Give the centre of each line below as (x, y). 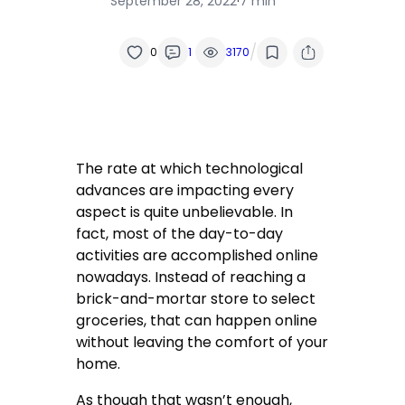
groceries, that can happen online (197, 321)
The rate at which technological (190, 169)
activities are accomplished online (198, 256)
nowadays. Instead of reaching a (191, 278)
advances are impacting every (185, 191)
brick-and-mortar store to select (196, 299)
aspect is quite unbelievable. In (185, 212)
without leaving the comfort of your (202, 343)
